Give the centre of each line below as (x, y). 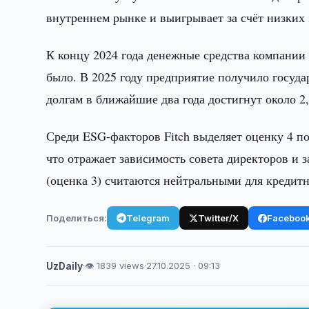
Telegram (148, 218)
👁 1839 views (115, 266)
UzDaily (65, 266)
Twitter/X (219, 218)
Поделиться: (77, 218)
